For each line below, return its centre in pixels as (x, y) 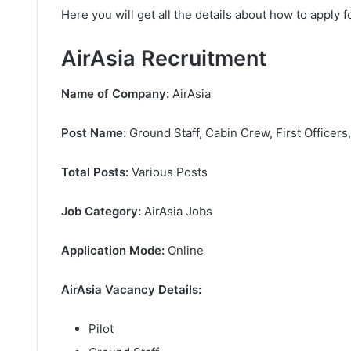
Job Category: (101, 211)
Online (184, 250)
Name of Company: (115, 93)
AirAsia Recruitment (164, 58)
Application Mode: (113, 250)
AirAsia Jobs (177, 211)
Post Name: (94, 132)
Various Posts (168, 172)
